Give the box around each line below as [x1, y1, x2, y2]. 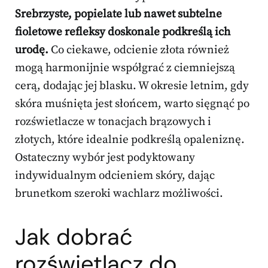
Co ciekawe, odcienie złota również [48, 43, 229, 57]
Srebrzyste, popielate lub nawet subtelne [15, 7, 222, 22]
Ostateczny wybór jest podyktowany [15, 151, 195, 165]
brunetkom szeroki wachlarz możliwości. [15, 187, 223, 201]
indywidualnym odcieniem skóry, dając [15, 169, 215, 183]
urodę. [15, 43, 48, 57]
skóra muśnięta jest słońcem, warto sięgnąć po [15, 97, 249, 111]
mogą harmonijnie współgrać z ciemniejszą [15, 61, 235, 75]
